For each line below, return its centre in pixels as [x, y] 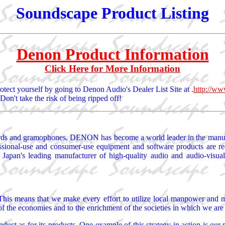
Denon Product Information [113, 54]
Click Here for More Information [113, 69]
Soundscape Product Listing [113, 13]
